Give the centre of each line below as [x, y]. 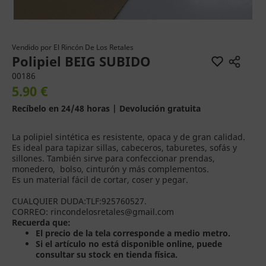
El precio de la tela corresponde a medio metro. [133, 233]
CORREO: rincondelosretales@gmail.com [93, 212]
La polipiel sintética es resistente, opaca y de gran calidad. [129, 137]
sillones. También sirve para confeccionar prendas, [113, 158]
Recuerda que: [41, 222]
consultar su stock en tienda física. [107, 254]
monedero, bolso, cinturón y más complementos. [110, 169]
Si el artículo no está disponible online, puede [129, 244]
